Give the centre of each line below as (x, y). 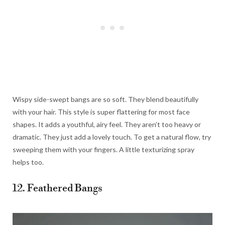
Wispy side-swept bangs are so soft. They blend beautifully (105, 99)
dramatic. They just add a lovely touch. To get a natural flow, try (112, 137)
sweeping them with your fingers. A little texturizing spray (103, 150)
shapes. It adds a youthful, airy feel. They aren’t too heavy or (107, 125)
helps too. (28, 162)
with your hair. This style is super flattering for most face (101, 112)
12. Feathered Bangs (58, 189)
